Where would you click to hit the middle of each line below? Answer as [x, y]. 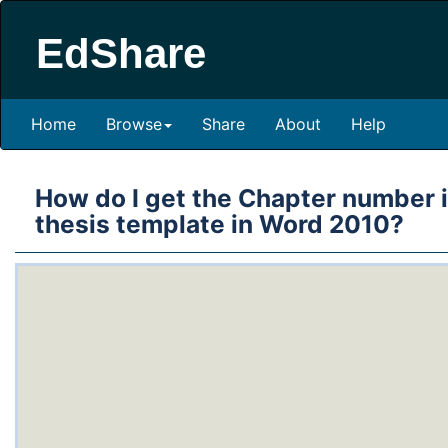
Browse [134, 124]
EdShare [121, 53]
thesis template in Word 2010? [219, 224]
